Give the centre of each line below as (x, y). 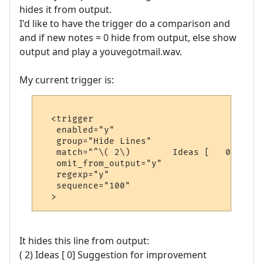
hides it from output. (65, 9)
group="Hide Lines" (96, 141)
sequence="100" (86, 186)
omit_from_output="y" (102, 164)
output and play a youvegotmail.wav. (101, 51)
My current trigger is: (67, 80)
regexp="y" (75, 175)
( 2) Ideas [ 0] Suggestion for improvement (113, 254)
